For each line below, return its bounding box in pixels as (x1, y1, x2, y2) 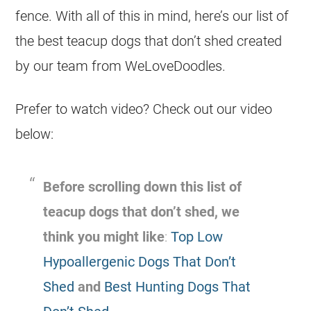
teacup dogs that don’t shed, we (43, 203, 240, 220)
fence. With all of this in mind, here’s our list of (15, 7, 289, 24)
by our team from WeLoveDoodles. (15, 57, 226, 74)
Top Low (171, 228, 224, 245)
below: (15, 125, 54, 142)
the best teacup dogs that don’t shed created (15, 32, 283, 49)
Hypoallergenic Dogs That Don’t (43, 253, 237, 270)
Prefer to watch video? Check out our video (15, 100, 273, 117)
